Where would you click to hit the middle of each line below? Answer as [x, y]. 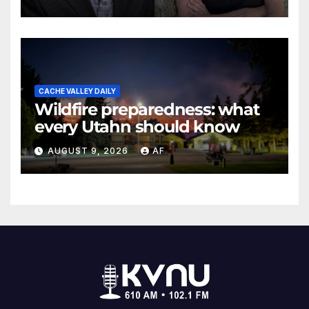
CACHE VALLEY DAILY [77, 91]
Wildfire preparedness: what [147, 109]
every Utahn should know [137, 126]
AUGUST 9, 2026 [89, 151]
